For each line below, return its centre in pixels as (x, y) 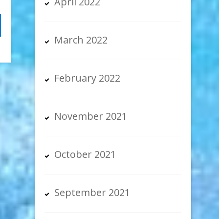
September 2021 (92, 193)
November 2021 (91, 116)
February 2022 (88, 78)
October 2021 (85, 154)
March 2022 (81, 40)
